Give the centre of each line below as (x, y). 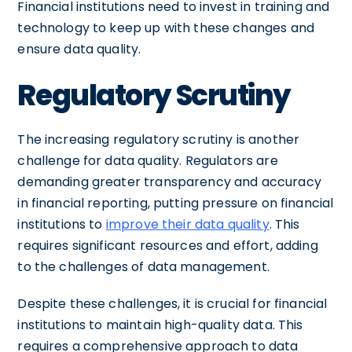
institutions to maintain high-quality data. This (160, 324)
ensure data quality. (79, 49)
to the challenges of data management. (143, 266)
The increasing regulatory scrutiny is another (159, 139)
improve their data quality (187, 224)
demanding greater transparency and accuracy (169, 181)
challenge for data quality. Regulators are (148, 160)
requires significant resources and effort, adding (168, 245)
